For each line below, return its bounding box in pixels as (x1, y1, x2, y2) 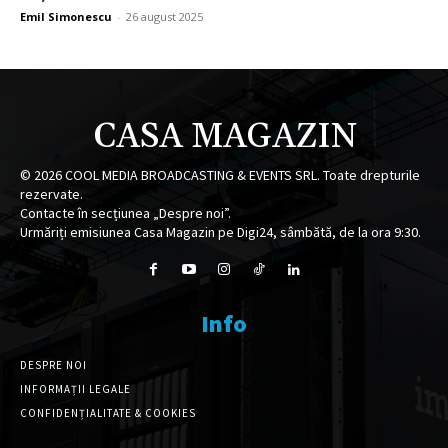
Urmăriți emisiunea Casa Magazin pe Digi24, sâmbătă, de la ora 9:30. (20, 222, 421, 241)
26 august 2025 (126, 8, 203, 24)
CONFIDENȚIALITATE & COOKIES (20, 405, 196, 420)
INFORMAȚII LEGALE (20, 381, 131, 396)
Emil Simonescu (20, 8, 112, 24)
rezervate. (20, 184, 83, 203)
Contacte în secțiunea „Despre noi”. (20, 203, 231, 222)
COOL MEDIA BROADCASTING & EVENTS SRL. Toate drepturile (62, 165, 420, 184)
